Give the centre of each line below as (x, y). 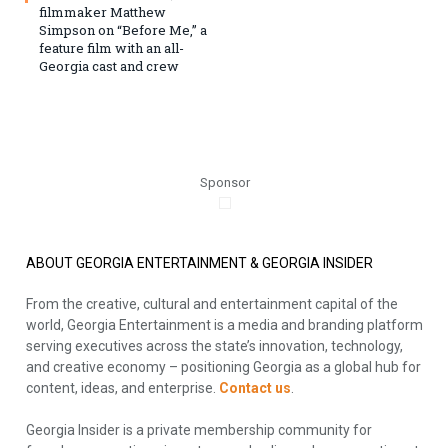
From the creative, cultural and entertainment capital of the (212, 304)
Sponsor (224, 183)
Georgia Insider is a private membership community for (199, 430)
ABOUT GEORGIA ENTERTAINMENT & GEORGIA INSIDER (199, 263)
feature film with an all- (111, 48)
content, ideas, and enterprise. (122, 388)
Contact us (255, 388)
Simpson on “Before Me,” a (123, 30)
